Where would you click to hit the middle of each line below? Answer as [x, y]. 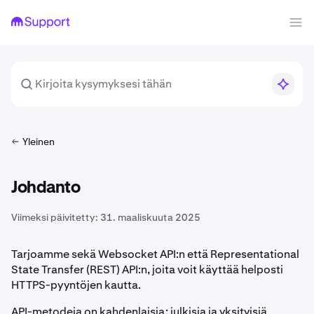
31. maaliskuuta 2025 [150, 217]
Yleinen [39, 142]
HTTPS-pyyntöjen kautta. [76, 285]
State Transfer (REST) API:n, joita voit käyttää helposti [147, 269]
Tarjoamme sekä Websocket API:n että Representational [155, 254]
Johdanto [46, 188]
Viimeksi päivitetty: [55, 217]
